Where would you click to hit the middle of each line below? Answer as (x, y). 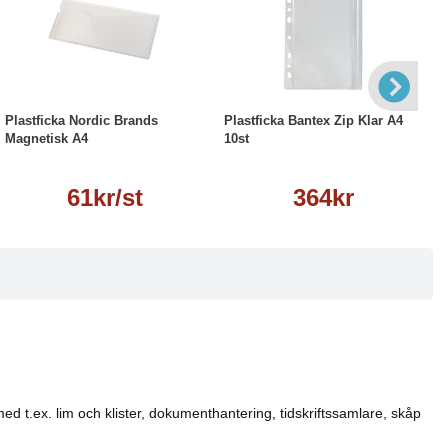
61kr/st (104, 197)
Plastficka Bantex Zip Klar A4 (313, 120)
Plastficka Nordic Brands (81, 120)
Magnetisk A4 (46, 138)
